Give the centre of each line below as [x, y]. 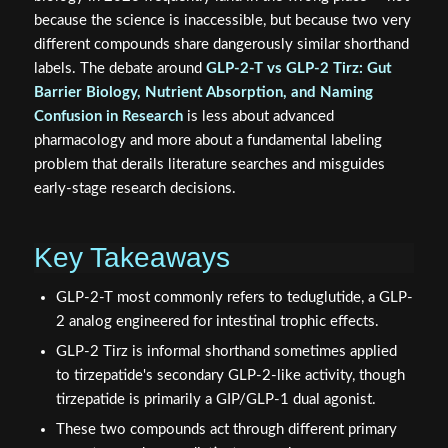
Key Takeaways [131, 257]
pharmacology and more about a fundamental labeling [207, 140]
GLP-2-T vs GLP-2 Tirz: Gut [298, 68]
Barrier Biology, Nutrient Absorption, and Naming [203, 92]
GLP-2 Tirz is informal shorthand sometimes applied [226, 351]
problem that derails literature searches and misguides [209, 164]
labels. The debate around [119, 68]
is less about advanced [258, 116]
